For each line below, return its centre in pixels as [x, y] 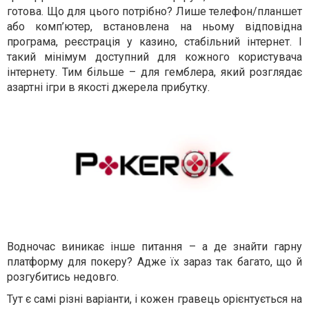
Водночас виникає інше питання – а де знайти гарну [154, 247]
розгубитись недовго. [63, 277]
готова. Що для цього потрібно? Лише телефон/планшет [154, 12]
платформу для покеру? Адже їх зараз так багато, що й [154, 262]
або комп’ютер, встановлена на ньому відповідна [154, 27]
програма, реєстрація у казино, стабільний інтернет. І [154, 42]
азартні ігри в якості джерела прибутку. [108, 88]
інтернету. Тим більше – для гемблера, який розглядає [154, 72]
